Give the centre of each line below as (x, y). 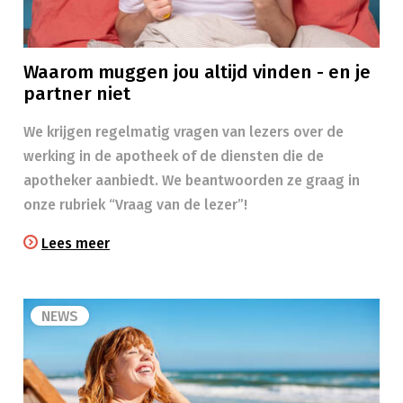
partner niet (77, 94)
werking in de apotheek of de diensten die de (174, 156)
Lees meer (76, 243)
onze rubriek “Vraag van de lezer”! (135, 205)
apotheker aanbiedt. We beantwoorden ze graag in (192, 180)
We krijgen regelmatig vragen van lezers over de (184, 132)
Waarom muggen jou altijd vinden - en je (197, 72)
